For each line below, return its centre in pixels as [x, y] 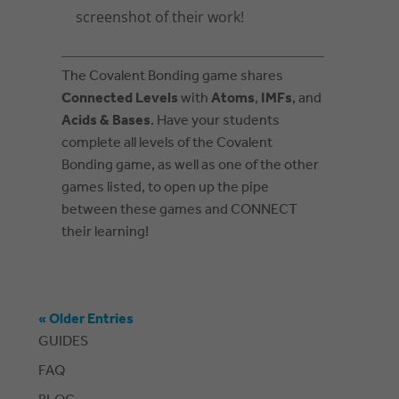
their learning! [106, 232]
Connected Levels [120, 99]
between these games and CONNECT [180, 210]
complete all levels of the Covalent [167, 143]
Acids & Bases [106, 121]
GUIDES [64, 342]
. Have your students [216, 121]
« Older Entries [86, 320]
